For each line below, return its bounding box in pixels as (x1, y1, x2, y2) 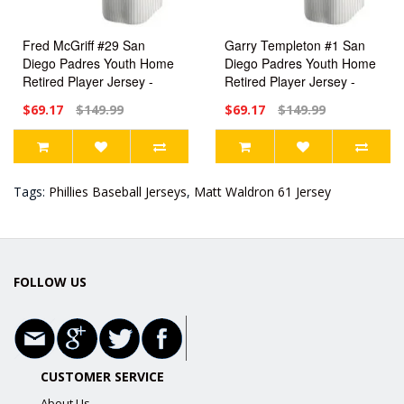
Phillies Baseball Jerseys (49, 182, 187, 200)
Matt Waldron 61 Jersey (194, 182, 331, 200)
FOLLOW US (14, 272, 87, 290)
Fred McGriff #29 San (23, 35, 145, 54)
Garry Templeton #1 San (225, 35, 365, 54)
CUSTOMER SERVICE (40, 367, 164, 385)
